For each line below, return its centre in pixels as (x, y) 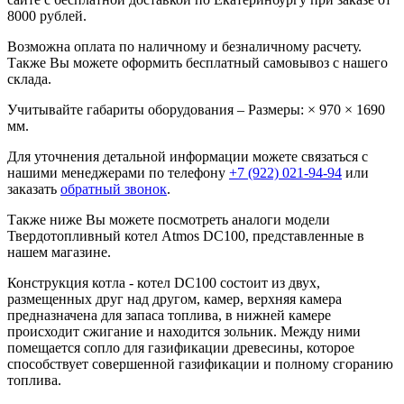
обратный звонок (114, 188)
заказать (34, 188)
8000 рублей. (47, 15)
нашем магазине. (59, 252)
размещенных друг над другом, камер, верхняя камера (174, 298)
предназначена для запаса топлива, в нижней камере (169, 315)
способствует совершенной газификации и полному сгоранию (200, 363)
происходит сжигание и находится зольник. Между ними (184, 331)
